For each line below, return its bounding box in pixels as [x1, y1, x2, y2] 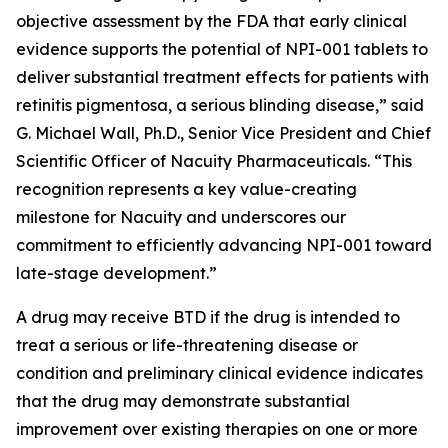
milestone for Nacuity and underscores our [16, 207, 346, 227]
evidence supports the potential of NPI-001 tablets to [16, 39, 428, 59]
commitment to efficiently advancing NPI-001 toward [16, 235, 432, 255]
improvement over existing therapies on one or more [16, 419, 418, 439]
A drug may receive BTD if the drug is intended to [16, 307, 400, 327]
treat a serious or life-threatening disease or [16, 335, 358, 355]
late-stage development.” [16, 263, 221, 283]
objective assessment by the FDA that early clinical [16, 11, 407, 31]
